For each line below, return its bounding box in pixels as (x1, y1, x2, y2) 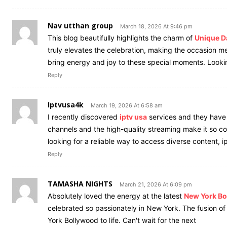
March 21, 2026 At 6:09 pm (120, 180, 192, 188)
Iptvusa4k (48, 99, 84, 109)
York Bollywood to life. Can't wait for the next (48, 215, 196, 224)
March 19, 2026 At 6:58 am (91, 101, 163, 109)
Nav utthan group (48, 20, 113, 30)
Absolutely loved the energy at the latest (48, 191, 184, 200)
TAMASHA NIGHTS (48, 178, 112, 188)
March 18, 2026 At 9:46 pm (120, 22, 193, 30)
